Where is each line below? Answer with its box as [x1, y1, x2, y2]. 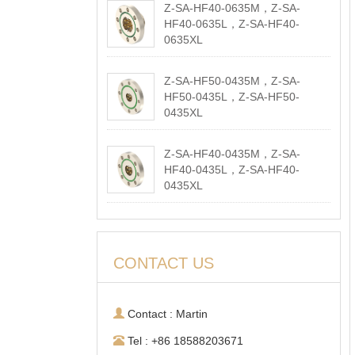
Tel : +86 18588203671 [124, 334, 243, 347]
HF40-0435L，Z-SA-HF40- [163, 163, 300, 176]
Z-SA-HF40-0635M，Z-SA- [163, 2, 300, 14]
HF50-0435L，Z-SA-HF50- [163, 90, 300, 103]
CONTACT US [113, 254, 214, 272]
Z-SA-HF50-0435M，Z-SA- [163, 74, 300, 87]
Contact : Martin [124, 307, 208, 320]
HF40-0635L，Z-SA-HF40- [163, 17, 300, 30]
